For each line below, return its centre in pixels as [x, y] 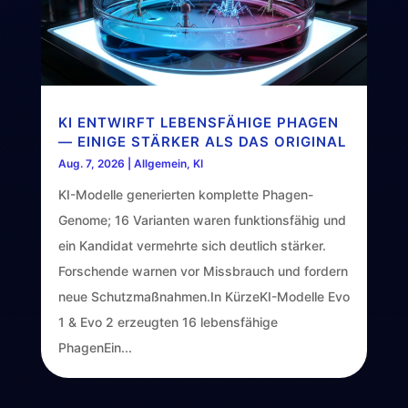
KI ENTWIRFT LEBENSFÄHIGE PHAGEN [198, 123]
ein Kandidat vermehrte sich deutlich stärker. [192, 246]
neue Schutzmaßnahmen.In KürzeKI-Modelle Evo [204, 297]
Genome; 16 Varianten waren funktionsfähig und [202, 220]
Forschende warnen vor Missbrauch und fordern [203, 271]
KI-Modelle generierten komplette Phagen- [185, 195]
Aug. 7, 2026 [91, 164]
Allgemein [160, 164]
